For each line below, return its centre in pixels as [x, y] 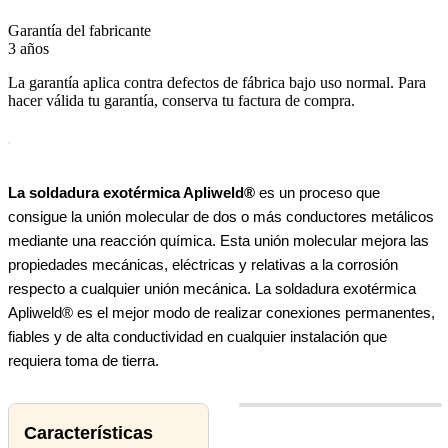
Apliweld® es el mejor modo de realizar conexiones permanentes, [221, 313]
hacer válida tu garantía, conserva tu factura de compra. [181, 101]
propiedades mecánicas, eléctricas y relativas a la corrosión [203, 265]
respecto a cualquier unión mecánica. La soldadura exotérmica [212, 289]
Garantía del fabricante [79, 31]
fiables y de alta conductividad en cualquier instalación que [197, 337]
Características [88, 433]
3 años [28, 49]
